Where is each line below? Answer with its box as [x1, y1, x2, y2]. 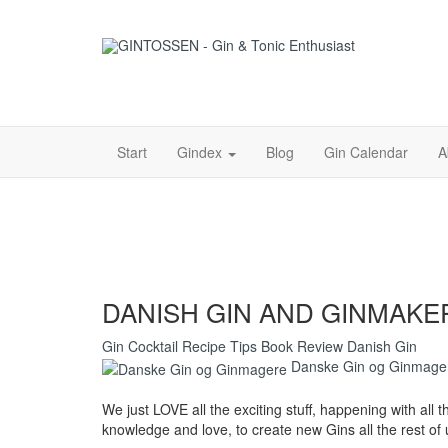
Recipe [182, 336, 230, 357]
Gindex [177, 142, 226, 163]
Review [297, 336, 347, 357]
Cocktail [128, 336, 182, 357]
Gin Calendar [324, 142, 408, 163]
